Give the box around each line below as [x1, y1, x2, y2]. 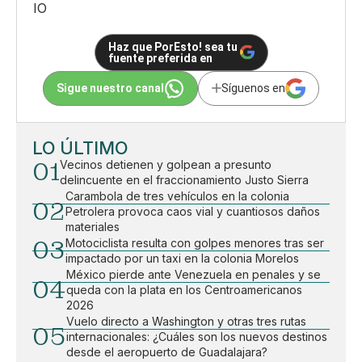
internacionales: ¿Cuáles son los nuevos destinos [66, 329, 327, 343]
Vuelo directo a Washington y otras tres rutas [66, 314, 306, 328]
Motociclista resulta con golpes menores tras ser [65, 235, 324, 250]
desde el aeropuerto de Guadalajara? [66, 344, 267, 359]
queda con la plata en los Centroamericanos [66, 282, 302, 297]
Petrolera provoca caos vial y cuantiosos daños [65, 204, 320, 218]
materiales [65, 219, 120, 234]
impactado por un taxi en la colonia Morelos [65, 250, 299, 265]
